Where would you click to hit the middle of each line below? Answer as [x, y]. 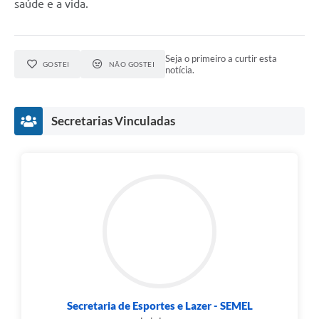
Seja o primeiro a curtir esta [221, 58]
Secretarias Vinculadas [113, 120]
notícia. [180, 69]
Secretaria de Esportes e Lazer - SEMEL [159, 305]
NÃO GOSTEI [132, 64]
